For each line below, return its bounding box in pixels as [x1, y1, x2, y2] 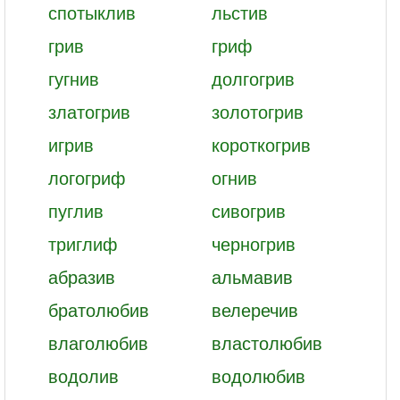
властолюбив [211, 329, 322, 355]
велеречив [211, 296, 298, 322]
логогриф [48, 164, 125, 190]
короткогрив [211, 131, 311, 157]
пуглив [48, 197, 104, 223]
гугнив [48, 65, 99, 91]
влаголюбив [48, 329, 148, 355]
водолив [48, 362, 119, 388]
